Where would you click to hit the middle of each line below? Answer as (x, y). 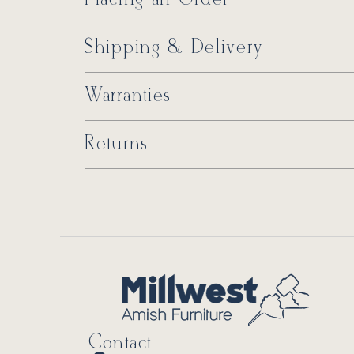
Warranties (128, 96)
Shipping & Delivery (174, 48)
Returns (117, 144)
